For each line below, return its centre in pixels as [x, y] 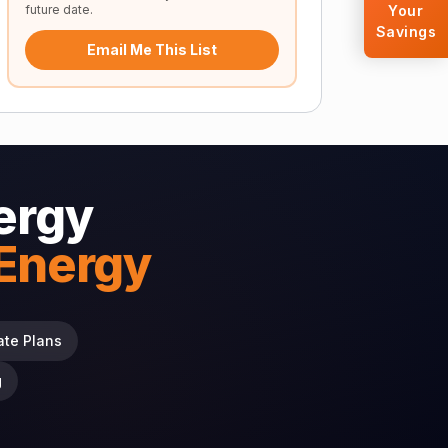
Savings [405, 31]
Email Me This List [152, 49]
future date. [59, 9]
